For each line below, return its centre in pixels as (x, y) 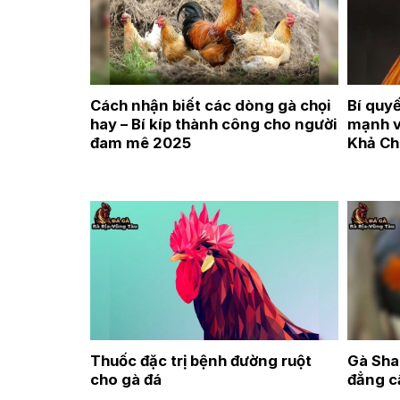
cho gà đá (125, 379)
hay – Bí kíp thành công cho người (213, 125)
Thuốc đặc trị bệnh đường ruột (200, 360)
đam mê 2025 (140, 143)
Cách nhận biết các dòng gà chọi (210, 106)
